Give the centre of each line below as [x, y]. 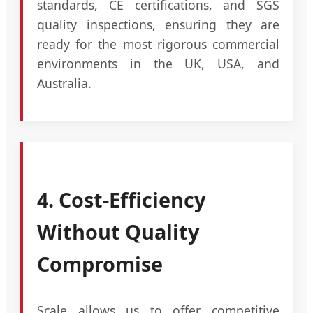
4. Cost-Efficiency [121, 200]
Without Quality [118, 232]
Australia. [64, 83]
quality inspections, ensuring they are [158, 25]
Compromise [100, 264]
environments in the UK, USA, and [158, 64]
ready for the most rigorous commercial [158, 44]
